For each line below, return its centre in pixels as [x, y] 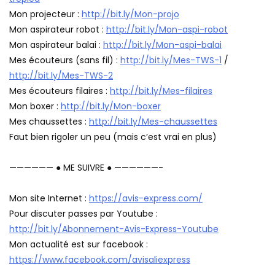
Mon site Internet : [49, 199]
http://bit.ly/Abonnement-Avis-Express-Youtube [114, 229]
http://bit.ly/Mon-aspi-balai [162, 45]
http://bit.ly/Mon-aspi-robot [167, 30]
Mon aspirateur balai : [56, 45]
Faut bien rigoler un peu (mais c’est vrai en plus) [113, 137]
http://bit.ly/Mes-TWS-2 [61, 76]
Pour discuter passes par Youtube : [83, 214]
